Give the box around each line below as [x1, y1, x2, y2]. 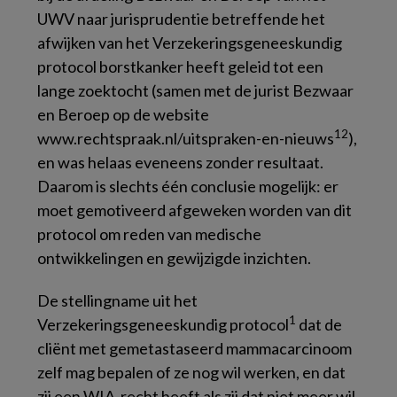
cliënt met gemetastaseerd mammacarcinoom [37, 339, 352, 358]
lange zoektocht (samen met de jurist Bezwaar [37, 81, 354, 100]
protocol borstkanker [37, 57, 183, 76]
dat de [296, 315, 342, 334]
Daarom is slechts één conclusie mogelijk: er [37, 176, 339, 196]
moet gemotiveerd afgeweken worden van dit [37, 200, 352, 220]
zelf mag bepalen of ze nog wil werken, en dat [37, 362, 346, 382]
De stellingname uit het [37, 291, 198, 310]
